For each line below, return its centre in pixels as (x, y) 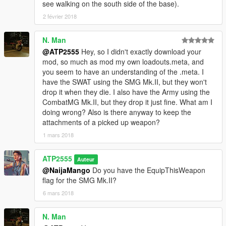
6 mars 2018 (58, 193)
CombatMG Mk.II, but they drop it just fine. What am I (127, 102)
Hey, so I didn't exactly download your (140, 52)
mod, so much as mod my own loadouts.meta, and (123, 62)
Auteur (86, 159)
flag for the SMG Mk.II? (79, 180)
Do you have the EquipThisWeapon (148, 170)
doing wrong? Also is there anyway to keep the (117, 112)
